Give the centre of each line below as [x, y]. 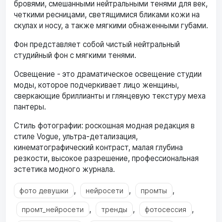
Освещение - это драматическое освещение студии [108, 74]
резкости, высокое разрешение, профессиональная [106, 158]
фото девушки [44, 190]
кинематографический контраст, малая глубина [98, 147]
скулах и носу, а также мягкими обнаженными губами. [111, 25]
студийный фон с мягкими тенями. [75, 55]
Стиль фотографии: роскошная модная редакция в [104, 125]
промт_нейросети [53, 209]
